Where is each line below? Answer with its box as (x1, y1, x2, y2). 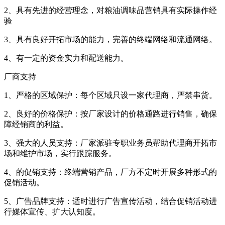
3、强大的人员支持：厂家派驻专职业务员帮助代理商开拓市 (4, 139, 217, 148)
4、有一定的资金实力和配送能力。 (4, 54, 129, 63)
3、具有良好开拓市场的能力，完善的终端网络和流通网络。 (4, 35, 217, 44)
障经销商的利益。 (4, 120, 68, 129)
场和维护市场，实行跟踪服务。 (4, 149, 117, 158)
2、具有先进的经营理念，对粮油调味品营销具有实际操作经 (4, 6, 217, 15)
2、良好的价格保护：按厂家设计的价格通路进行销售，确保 (4, 109, 217, 119)
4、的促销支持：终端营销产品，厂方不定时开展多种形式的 (4, 168, 217, 177)
